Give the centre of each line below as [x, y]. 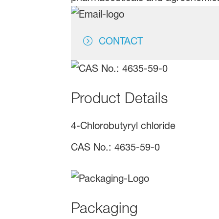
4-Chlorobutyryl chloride [123, 126]
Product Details [119, 98]
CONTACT [120, 41]
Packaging [104, 208]
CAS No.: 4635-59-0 [115, 147]
